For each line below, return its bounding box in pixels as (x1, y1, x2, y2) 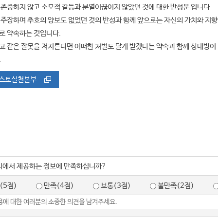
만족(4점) (44, 181, 74, 190)
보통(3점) (101, 181, 131, 190)
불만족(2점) (158, 181, 194, 190)
